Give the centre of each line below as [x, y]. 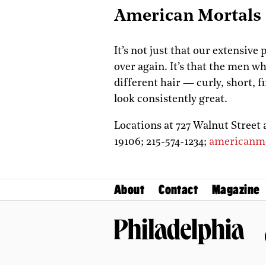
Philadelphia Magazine [163, 250]
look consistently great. [171, 99]
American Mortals [188, 16]
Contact [178, 189]
